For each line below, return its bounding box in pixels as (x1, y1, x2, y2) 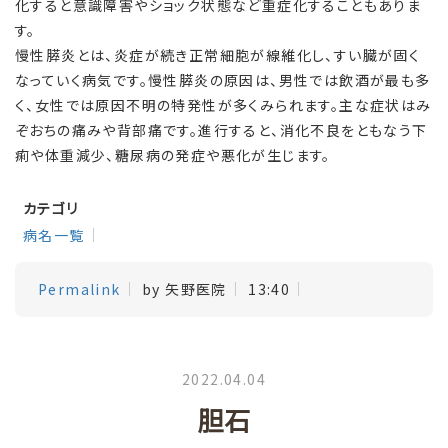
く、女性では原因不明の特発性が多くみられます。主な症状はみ (15, 95, 432, 115)
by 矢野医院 (142, 279, 227, 299)
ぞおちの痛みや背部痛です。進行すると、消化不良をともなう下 (15, 120, 428, 140)
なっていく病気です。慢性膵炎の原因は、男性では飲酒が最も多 (15, 70, 431, 90)
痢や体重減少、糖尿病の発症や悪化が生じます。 (15, 145, 331, 165)
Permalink (38, 279, 121, 299)
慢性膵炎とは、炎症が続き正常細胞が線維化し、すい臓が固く (15, 45, 421, 65)
